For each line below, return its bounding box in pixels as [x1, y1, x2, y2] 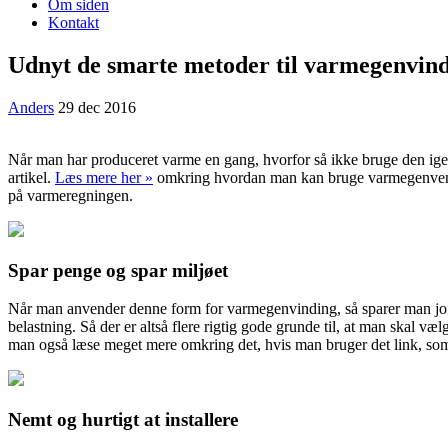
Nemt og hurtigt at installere [8, 408, 238, 430]
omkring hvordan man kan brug [153, 168, 357, 186]
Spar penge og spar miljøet [8, 259, 228, 281]
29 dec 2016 [58, 98, 136, 116]
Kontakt [48, 14, 99, 31]
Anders [8, 98, 54, 116]
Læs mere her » [55, 168, 153, 186]
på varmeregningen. [8, 186, 133, 204]
